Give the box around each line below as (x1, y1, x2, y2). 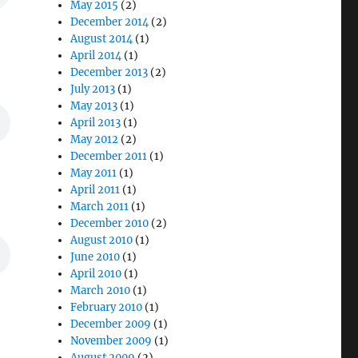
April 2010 (70, 266, 122, 280)
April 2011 (70, 182, 121, 197)
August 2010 (70, 233, 133, 247)
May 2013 (70, 98, 118, 113)
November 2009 (70, 333, 153, 348)
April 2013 (70, 115, 121, 129)
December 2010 (70, 216, 149, 230)
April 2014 (70, 48, 122, 62)
